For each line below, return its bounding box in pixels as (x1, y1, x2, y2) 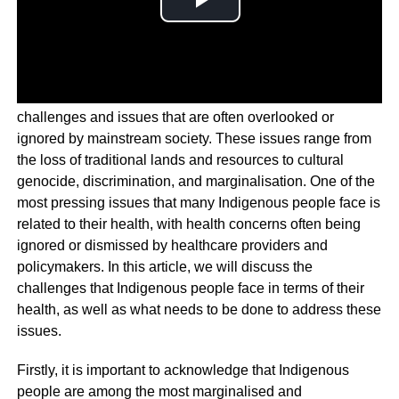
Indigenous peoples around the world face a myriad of (16, 87, 354, 103)
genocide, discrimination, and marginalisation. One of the (16, 173, 375, 189)
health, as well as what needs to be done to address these (16, 301, 381, 317)
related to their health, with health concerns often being (16, 216, 361, 232)
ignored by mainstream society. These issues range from (16, 130, 371, 146)
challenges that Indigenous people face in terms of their (16, 280, 364, 296)
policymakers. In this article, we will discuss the (16, 258, 313, 274)
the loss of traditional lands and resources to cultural (16, 151, 344, 167)
